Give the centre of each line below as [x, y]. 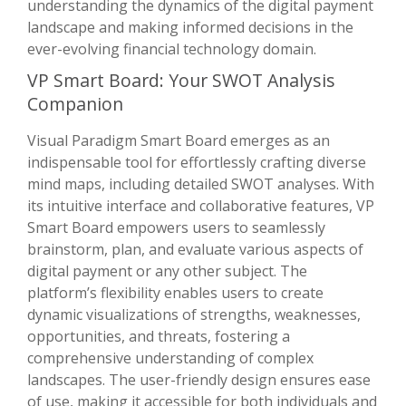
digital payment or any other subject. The [167, 271]
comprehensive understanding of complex [170, 358]
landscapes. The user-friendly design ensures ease [199, 379]
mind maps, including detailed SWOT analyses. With [201, 184]
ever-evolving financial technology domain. [172, 48]
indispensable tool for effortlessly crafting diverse [197, 162]
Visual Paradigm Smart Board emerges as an [179, 140]
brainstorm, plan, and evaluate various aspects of [195, 249]
